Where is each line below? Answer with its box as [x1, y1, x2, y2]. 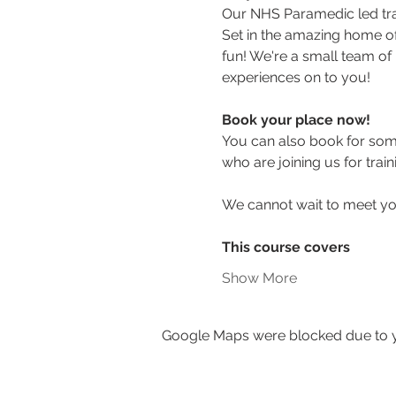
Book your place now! [221, 111, 374, 128]
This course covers [221, 239, 350, 255]
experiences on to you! [221, 69, 370, 86]
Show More [221, 270, 297, 286]
